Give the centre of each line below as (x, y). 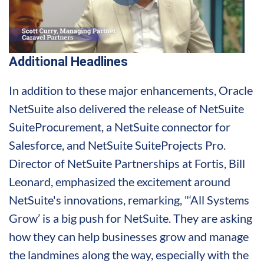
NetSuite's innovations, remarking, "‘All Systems (129, 199)
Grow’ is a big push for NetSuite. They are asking (131, 218)
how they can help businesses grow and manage (129, 236)
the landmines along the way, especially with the (129, 254)
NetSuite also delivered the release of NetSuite (126, 108)
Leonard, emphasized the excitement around (120, 181)
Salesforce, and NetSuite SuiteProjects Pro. (117, 145)
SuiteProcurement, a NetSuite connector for (120, 126)
